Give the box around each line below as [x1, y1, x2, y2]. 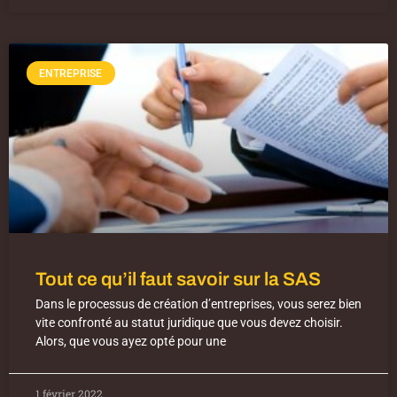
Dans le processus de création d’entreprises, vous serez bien [35, 297, 362, 312]
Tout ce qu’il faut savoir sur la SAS [35, 269, 321, 290]
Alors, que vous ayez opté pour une [35, 334, 226, 349]
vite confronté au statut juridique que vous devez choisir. [35, 315, 343, 331]
